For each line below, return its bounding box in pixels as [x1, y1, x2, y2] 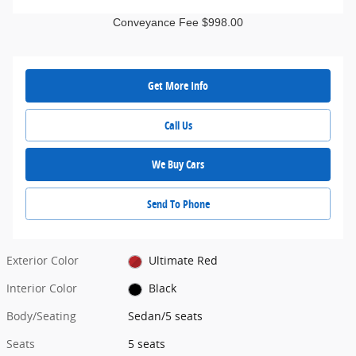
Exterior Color [6, 253, 79, 269]
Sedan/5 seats [128, 308, 203, 324]
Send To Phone [146, 196, 210, 212]
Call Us [164, 117, 192, 133]
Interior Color [6, 281, 77, 296]
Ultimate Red [148, 253, 218, 269]
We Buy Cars [152, 157, 204, 172]
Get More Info [148, 78, 208, 94]
